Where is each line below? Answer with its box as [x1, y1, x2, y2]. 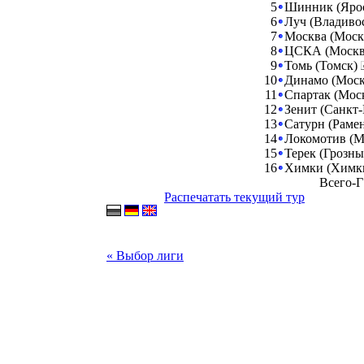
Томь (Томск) [284, 58, 361, 72]
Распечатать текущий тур [164, 190, 305, 204]
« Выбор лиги [106, 249, 184, 262]
